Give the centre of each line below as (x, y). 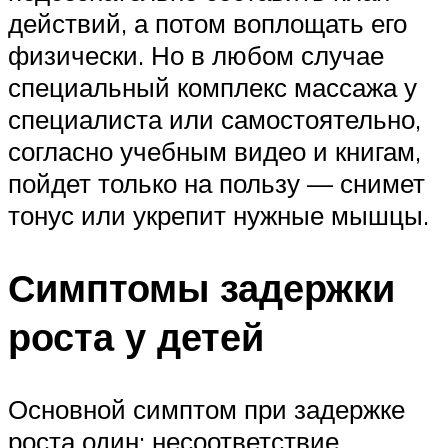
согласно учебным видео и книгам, (214, 150)
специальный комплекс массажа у (212, 86)
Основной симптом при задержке (206, 408)
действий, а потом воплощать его (207, 22)
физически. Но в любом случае (196, 54)
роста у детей (136, 336)
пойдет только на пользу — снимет (216, 182)
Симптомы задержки (201, 287)
